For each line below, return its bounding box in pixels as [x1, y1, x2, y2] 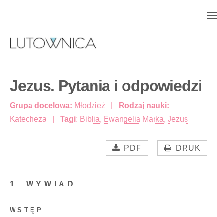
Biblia [80, 115, 100, 124]
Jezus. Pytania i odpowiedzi [10, 77, 202, 95]
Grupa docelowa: [10, 101, 72, 110]
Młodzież [72, 101, 107, 110]
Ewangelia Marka [104, 115, 164, 124]
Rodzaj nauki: [117, 101, 169, 110]
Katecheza [10, 115, 48, 124]
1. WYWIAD [10, 180, 76, 188]
